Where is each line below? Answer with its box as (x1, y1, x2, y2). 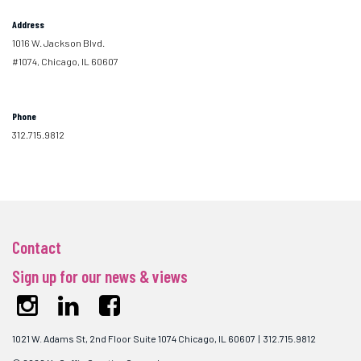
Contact (12, 236, 61, 257)
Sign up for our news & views (12, 265, 188, 286)
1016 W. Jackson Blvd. (12, 37, 105, 48)
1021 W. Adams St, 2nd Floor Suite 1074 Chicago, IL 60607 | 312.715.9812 (12, 333, 316, 344)
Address (12, 19, 44, 30)
